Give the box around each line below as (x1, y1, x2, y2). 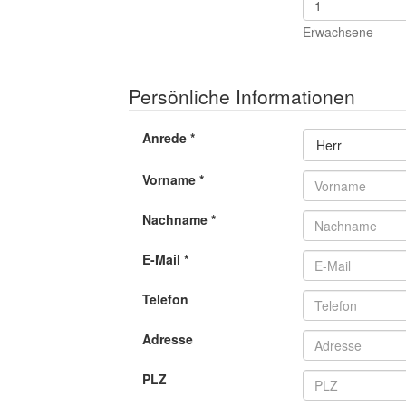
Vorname (142, 170, 199, 189)
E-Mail (142, 250, 184, 269)
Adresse (142, 330, 193, 349)
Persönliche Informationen (129, 82, 355, 111)
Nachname (142, 210, 211, 229)
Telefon (142, 290, 188, 309)
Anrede (142, 129, 190, 148)
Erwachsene (302, 23, 373, 42)
